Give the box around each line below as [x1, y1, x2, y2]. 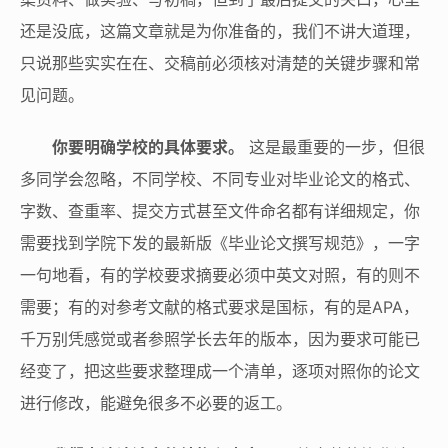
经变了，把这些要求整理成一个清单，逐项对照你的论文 [20, 360, 420, 381]
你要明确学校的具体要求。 [52, 136, 244, 157]
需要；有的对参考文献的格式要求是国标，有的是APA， [20, 296, 419, 317]
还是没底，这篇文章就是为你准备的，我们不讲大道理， [20, 20, 420, 41]
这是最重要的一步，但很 [244, 136, 425, 157]
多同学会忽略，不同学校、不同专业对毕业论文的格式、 [20, 168, 420, 189]
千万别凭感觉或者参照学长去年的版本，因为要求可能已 [20, 328, 420, 349]
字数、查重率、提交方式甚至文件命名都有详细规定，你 [20, 200, 420, 221]
